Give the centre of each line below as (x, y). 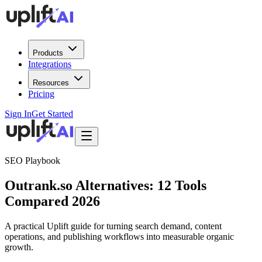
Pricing (41, 94)
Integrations (50, 64)
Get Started (52, 114)
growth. (19, 247)
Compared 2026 (52, 201)
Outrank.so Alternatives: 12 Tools (106, 185)
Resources (51, 83)
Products (48, 53)
